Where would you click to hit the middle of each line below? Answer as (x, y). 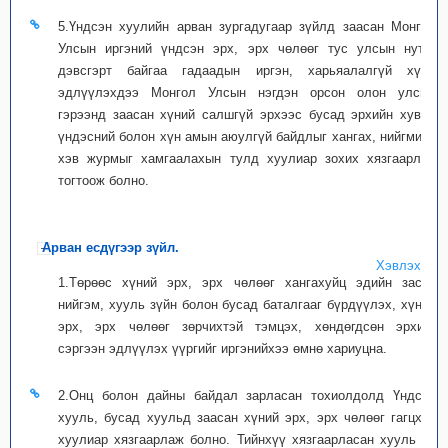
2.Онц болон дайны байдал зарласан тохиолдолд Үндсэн (247, 395)
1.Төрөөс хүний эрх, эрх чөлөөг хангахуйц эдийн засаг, (247, 282)
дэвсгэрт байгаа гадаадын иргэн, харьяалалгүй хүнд (247, 70)
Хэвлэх (398, 265)
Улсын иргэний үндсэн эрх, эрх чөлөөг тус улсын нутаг (247, 48)
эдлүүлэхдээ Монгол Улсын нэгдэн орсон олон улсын (247, 92)
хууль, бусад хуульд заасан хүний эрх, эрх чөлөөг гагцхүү (247, 417)
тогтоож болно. (103, 180)
